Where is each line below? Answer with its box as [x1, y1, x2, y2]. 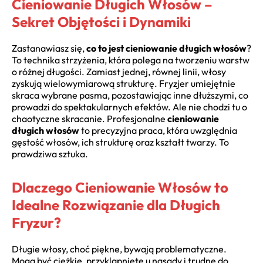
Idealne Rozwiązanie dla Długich [12, 195, 220, 214]
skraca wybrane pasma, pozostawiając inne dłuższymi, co [12, 89, 248, 101]
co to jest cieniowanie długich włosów [86, 42, 247, 54]
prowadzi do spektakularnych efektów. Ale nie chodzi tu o [12, 100, 247, 113]
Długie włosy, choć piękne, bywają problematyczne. [12, 242, 227, 255]
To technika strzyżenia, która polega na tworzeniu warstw [12, 53, 249, 66]
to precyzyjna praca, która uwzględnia [79, 124, 237, 136]
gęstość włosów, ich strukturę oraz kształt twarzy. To [12, 136, 229, 148]
